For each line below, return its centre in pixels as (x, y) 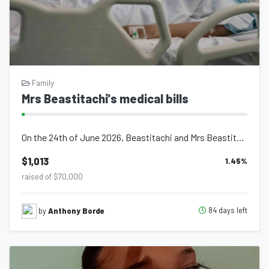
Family (42, 83)
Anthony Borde (76, 210)
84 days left (227, 210)
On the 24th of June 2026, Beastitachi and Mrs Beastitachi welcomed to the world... (240, 137)
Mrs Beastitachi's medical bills (105, 98)
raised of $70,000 (52, 176)
